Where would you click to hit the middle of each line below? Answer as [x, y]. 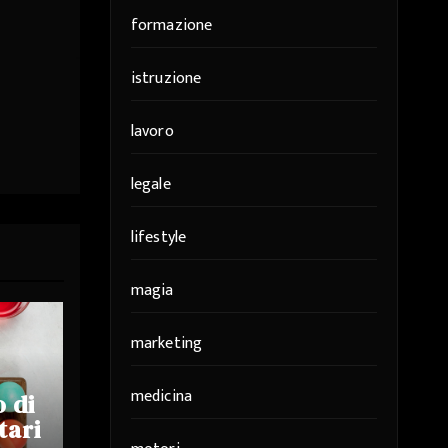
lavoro [152, 131]
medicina [161, 396]
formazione [171, 25]
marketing [166, 343]
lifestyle [158, 237]
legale [150, 184]
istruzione [166, 78]
